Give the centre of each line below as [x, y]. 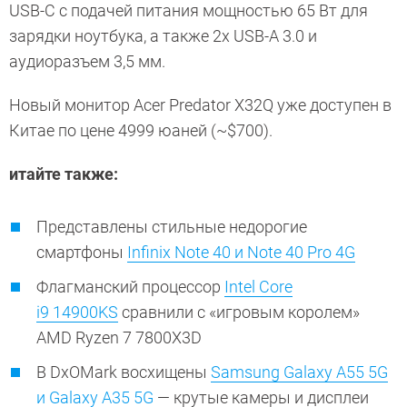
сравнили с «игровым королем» [239, 312]
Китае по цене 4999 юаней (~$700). [141, 130]
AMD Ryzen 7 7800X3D [119, 337]
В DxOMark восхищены [124, 372]
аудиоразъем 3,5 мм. [87, 61]
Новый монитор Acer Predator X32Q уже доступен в [200, 104]
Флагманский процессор [130, 286]
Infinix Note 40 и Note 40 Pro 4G [241, 252]
